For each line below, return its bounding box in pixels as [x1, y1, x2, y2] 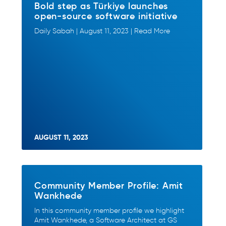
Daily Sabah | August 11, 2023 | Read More [34, 27, 170, 35]
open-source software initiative [34, 10, 178, 22]
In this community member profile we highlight [34, 206, 184, 215]
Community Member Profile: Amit [34, 179, 184, 191]
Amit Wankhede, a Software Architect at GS [34, 216, 177, 224]
